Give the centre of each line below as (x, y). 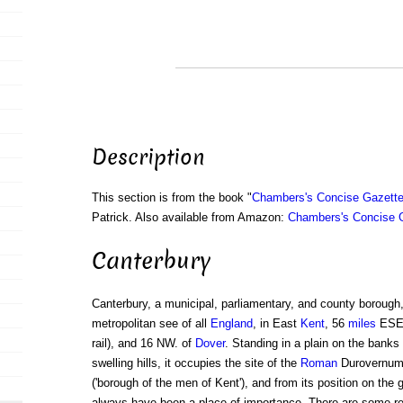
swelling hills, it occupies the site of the (196, 363)
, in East (276, 324)
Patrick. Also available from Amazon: (189, 218)
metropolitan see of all (151, 324)
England (231, 324)
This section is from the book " (171, 198)
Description (148, 158)
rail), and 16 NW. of (143, 344)
